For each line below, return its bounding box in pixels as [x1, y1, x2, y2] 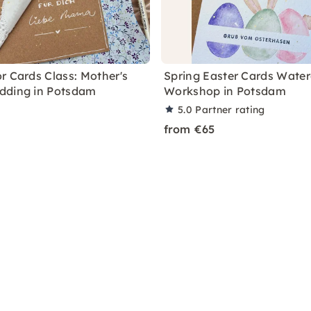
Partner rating [195, 103, 265, 116]
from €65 [164, 122, 215, 136]
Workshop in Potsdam [164, 84, 287, 98]
